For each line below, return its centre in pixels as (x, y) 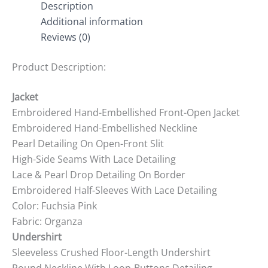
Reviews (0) (66, 37)
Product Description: (59, 67)
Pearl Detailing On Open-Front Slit (88, 144)
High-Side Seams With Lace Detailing (94, 159)
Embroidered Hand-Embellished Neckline (105, 128)
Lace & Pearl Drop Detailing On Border (99, 175)
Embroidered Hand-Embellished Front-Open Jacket (126, 113)
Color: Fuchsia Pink (54, 206)
